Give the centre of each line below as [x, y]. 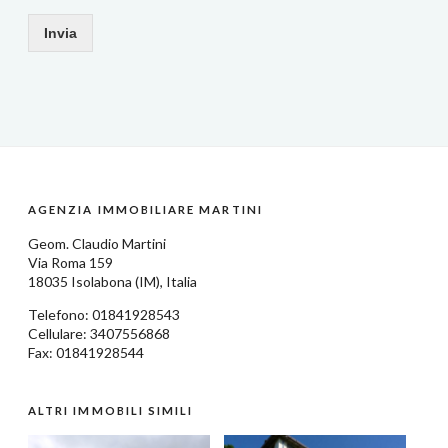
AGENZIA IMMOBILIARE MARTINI [145, 210]
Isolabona [101, 282]
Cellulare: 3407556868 [99, 334]
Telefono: [60, 315]
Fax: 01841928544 [86, 353]
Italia [181, 282]
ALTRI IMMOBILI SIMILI [111, 411]
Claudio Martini [119, 244]
